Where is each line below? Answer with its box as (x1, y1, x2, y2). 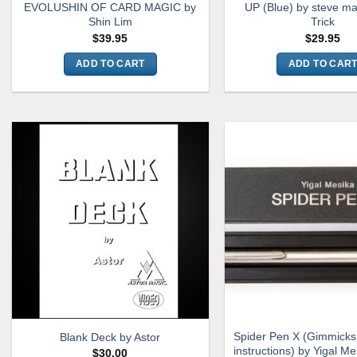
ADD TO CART (75, 59, 145, 69)
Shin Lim (88, 15, 132, 29)
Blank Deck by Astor (60, 330, 161, 343)
